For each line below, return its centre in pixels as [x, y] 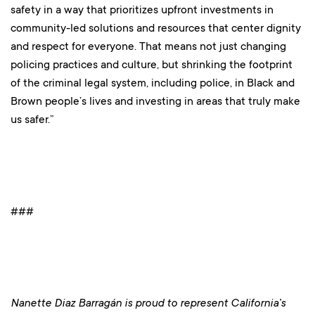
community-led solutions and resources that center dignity [156, 28]
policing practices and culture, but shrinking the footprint [152, 65]
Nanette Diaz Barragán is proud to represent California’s [148, 303]
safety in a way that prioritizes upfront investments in [142, 10]
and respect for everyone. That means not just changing [148, 46]
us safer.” [32, 120]
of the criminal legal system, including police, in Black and [153, 83]
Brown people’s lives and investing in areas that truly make [155, 101]
